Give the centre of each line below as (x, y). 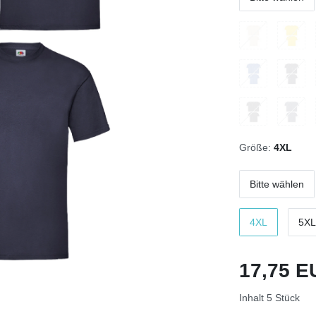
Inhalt (253, 298)
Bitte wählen (277, 184)
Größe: (255, 148)
